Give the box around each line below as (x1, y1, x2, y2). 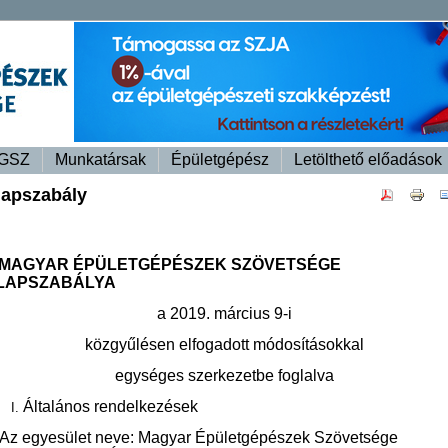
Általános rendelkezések (23, 398, 198, 415)
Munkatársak (55, 151, 146, 168)
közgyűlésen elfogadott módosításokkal (84, 336, 364, 353)
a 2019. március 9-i (156, 305, 292, 322)
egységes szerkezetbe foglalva (114, 367, 334, 384)
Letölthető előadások (294, 151, 442, 168)
